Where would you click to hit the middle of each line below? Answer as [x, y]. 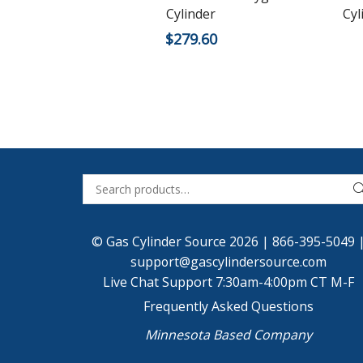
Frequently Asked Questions [228, 306]
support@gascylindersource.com [228, 261]
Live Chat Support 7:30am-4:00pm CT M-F [228, 282]
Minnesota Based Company [228, 334]
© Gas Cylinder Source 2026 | [182, 241]
